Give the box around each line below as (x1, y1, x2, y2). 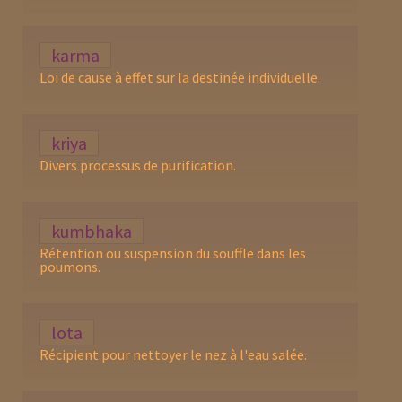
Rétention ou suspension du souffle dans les (39, 243, 307, 262)
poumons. (39, 257, 101, 275)
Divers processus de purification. (39, 155, 237, 174)
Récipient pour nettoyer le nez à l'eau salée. (39, 345, 308, 363)
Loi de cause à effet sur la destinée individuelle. (39, 67, 321, 86)
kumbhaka (51, 219, 133, 242)
